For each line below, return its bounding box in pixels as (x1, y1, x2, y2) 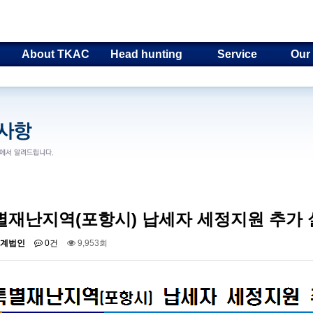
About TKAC (21, 48, 89, 60)
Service (217, 48, 257, 60)
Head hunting (110, 48, 182, 60)
